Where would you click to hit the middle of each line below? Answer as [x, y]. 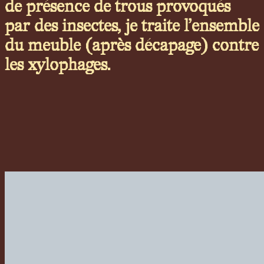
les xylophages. [58, 65]
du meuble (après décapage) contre [132, 46]
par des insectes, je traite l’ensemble [132, 27]
